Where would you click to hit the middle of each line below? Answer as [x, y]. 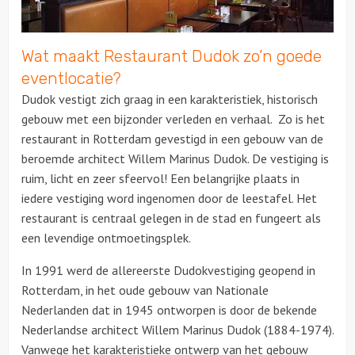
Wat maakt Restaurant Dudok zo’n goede [172, 56]
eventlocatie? [71, 78]
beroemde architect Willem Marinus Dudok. [135, 158]
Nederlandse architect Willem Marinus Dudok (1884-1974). [177, 329]
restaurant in [55, 138]
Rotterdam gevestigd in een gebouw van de [206, 138]
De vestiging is [289, 158]
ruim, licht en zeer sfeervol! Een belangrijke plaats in [160, 178]
